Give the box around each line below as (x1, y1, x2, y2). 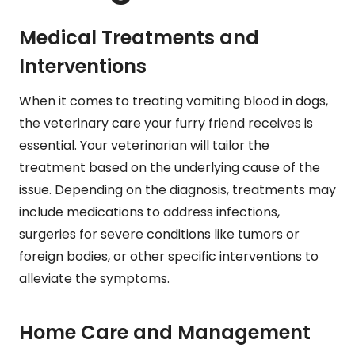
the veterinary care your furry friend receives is (19, 114, 313, 133)
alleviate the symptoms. (19, 269, 170, 288)
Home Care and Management (19, 319, 311, 346)
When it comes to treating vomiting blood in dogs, (19, 92, 328, 111)
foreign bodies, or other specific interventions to (19, 247, 319, 266)
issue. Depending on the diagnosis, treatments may (19, 181, 336, 200)
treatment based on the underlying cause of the (19, 158, 320, 177)
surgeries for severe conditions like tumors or (19, 225, 300, 244)
